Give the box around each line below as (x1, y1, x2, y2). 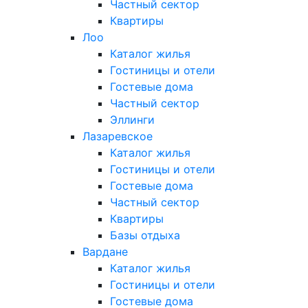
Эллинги (110, 112, 155, 126)
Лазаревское (82, 129, 153, 143)
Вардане (82, 244, 128, 258)
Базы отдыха (110, 228, 180, 242)
